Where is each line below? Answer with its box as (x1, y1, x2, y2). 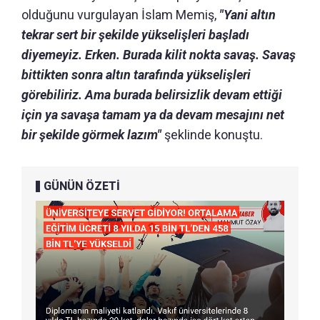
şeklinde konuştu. (161, 126, 263, 142)
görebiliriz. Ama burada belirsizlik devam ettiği (21, 86, 282, 102)
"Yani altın (219, 6, 276, 22)
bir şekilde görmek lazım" (21, 126, 161, 142)
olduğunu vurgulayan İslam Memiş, (21, 6, 219, 22)
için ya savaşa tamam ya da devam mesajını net (21, 106, 284, 122)
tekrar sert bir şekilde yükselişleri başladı (21, 26, 249, 42)
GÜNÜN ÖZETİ (44, 179, 120, 193)
